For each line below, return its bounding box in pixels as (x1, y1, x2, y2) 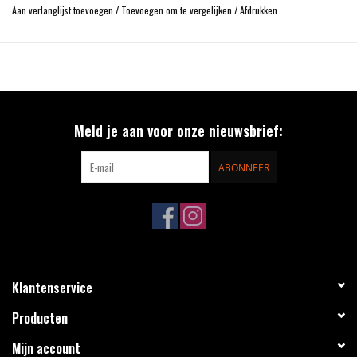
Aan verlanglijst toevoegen (12, 2, 116, 17)
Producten (12, 308, 68, 328)
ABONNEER (218, 160, 269, 175)
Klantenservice (12, 277, 92, 297)
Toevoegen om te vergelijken (121, 2, 234, 17)
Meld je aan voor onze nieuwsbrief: (74, 120, 283, 141)
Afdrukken (240, 2, 277, 17)
